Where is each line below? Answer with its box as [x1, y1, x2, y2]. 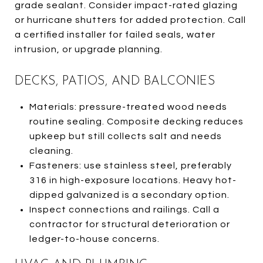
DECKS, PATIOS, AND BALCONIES [15, 75, 215, 87]
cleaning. [29, 146, 73, 156]
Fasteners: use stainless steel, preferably [29, 160, 232, 170]
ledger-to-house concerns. [29, 234, 160, 244]
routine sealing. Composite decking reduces [29, 116, 244, 126]
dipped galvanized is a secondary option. [29, 190, 230, 200]
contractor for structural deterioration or [29, 219, 230, 229]
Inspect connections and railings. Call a [29, 204, 220, 214]
